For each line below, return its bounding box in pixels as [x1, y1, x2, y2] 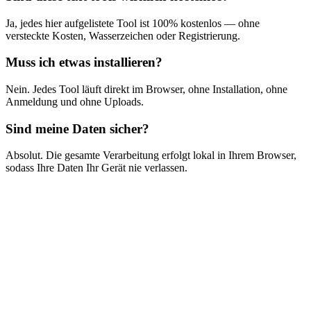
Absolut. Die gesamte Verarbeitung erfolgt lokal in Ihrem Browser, [6, 149, 296, 162]
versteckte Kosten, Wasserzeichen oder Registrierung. [6, 29, 240, 42]
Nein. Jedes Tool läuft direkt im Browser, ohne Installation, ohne [6, 83, 287, 96]
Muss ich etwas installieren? [6, 55, 162, 70]
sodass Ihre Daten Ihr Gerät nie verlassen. [6, 162, 187, 174]
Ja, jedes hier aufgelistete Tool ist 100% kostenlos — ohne [6, 17, 260, 29]
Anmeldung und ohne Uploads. [6, 96, 144, 108]
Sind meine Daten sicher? [6, 121, 149, 136]
